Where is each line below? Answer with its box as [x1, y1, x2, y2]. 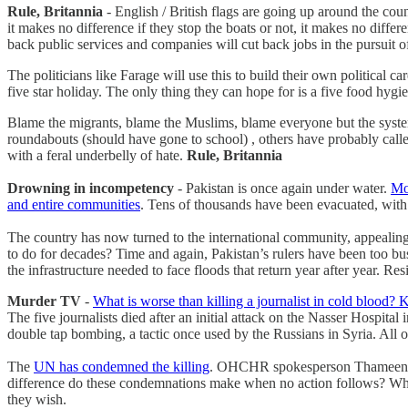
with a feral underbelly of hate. [7, 147, 187, 163]
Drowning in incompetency [7, 179, 178, 196]
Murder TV [7, 292, 81, 309]
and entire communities [7, 196, 140, 212]
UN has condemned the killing [34, 358, 209, 374]
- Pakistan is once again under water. [178, 179, 391, 196]
